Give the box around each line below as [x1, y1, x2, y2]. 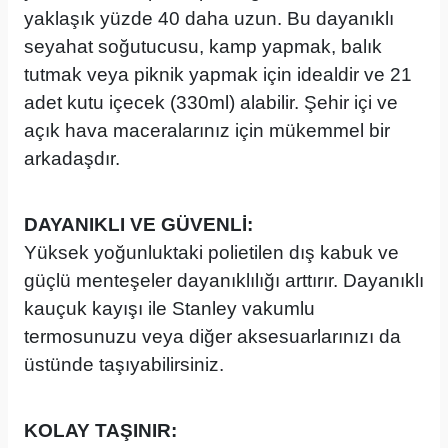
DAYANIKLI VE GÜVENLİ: [24, 214, 253, 235]
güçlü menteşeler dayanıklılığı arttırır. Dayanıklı [24, 270, 424, 291]
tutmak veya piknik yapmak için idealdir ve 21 [24, 64, 412, 85]
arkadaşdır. [24, 148, 120, 169]
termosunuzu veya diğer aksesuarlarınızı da [24, 326, 401, 347]
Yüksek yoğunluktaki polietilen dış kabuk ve [24, 242, 399, 263]
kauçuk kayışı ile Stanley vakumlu [24, 298, 315, 319]
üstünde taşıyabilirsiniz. [24, 354, 224, 375]
